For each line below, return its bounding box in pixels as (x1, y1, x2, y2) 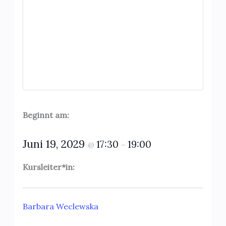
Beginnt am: (22, 110, 69, 121)
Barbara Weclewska (22, 201, 98, 211)
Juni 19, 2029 (22, 137, 88, 151)
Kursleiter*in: (22, 162, 75, 173)
